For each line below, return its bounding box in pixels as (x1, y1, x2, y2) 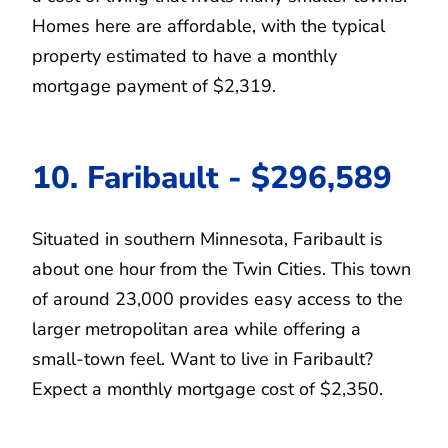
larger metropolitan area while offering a (32, 317, 361, 342)
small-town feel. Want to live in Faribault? (32, 347, 373, 372)
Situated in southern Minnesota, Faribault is (32, 227, 383, 252)
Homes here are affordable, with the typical (32, 14, 385, 39)
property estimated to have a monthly (32, 44, 337, 69)
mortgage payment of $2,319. (32, 74, 276, 99)
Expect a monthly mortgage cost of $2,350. (32, 377, 383, 402)
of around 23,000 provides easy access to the (32, 287, 403, 312)
